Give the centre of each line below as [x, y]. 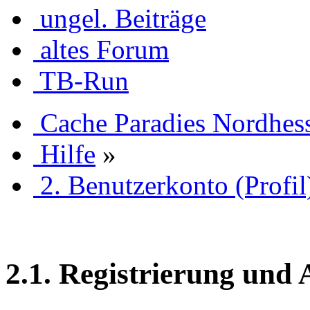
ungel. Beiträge [123, 18]
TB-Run [84, 80]
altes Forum [104, 49]
